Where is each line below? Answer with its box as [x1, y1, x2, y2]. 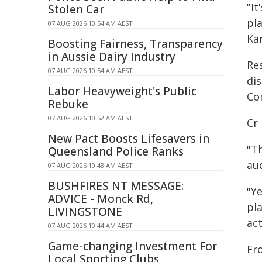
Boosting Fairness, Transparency [48, 36, 223, 51]
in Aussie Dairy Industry [48, 49, 175, 64]
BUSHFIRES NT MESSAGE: [48, 178, 184, 194]
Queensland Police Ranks [48, 144, 184, 159]
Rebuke [48, 96, 88, 112]
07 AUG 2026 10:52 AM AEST [48, 113, 133, 122]
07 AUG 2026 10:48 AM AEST [48, 161, 133, 170]
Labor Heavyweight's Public [48, 84, 196, 99]
